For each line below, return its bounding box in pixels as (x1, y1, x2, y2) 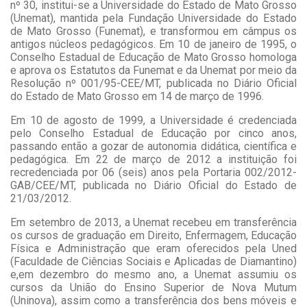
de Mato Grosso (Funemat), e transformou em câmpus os (10, 25, 297, 38)
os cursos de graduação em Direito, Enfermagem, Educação (10, 229, 297, 243)
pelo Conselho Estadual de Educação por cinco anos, (10, 127, 297, 140)
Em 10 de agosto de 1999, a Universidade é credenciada (10, 114, 297, 127)
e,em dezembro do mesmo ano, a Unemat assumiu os (10, 268, 297, 282)
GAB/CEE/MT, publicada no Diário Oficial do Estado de (10, 179, 297, 193)
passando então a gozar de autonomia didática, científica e (10, 140, 297, 153)
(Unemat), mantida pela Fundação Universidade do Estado (10, 12, 297, 25)
